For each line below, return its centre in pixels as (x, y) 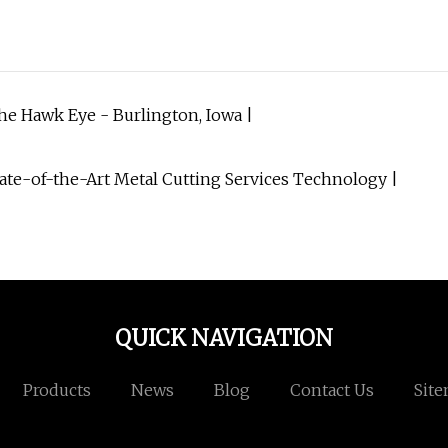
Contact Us (331, 390)
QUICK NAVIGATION (224, 338)
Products (56, 390)
